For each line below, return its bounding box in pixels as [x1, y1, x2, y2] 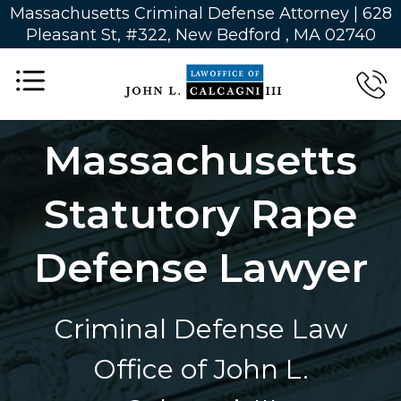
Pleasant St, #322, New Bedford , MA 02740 [25, 25, 376, 45]
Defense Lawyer [33, 243, 368, 292]
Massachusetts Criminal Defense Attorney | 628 [9, 4, 392, 23]
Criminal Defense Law [54, 312, 347, 346]
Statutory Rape [44, 189, 357, 238]
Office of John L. [92, 353, 309, 386]
